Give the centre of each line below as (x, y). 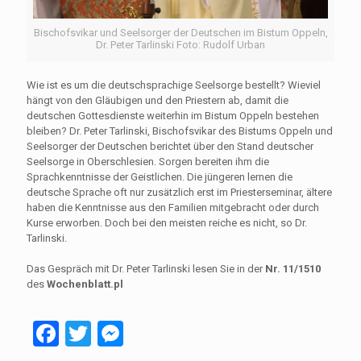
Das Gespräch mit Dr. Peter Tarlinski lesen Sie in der (145, 269)
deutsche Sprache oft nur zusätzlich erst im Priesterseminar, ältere (179, 193)
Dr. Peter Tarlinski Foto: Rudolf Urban (180, 45)
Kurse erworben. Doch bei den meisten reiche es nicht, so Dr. (167, 223)
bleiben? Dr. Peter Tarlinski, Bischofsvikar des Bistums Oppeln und (180, 131)
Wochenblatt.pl (85, 284)
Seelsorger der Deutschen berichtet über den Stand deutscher (170, 147)
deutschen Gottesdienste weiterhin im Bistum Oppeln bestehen (173, 116)
